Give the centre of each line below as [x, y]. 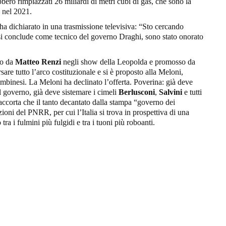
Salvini [171, 92]
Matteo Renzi [39, 62]
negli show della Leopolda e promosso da [129, 62]
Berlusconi [137, 92]
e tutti [192, 92]
